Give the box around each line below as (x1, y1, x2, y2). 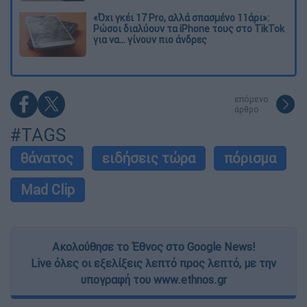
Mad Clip (21, 181, 75, 199)
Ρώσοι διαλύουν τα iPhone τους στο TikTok (93, 22, 284, 35)
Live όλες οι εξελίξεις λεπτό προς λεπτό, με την (31, 256, 276, 271)
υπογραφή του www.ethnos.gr (80, 273, 227, 287)
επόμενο (234, 94, 269, 105)
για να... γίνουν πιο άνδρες (93, 33, 207, 46)
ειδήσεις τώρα (102, 149, 195, 167)
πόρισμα (224, 149, 276, 167)
